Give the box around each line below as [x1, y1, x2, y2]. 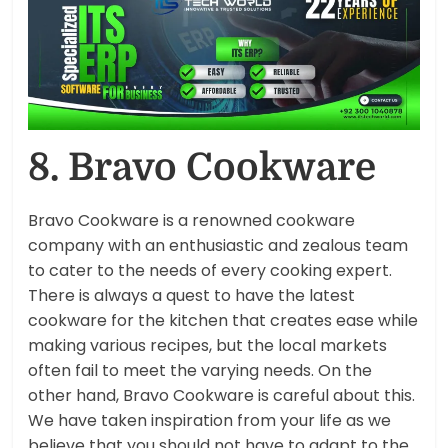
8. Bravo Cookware [28, 145, 377, 189]
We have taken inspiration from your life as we [28, 408, 392, 432]
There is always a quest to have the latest [28, 283, 356, 307]
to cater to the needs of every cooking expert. [28, 258, 393, 282]
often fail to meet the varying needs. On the [28, 358, 373, 382]
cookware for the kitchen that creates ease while [28, 308, 419, 332]
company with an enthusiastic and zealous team [28, 233, 409, 257]
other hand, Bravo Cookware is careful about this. [28, 383, 416, 407]
